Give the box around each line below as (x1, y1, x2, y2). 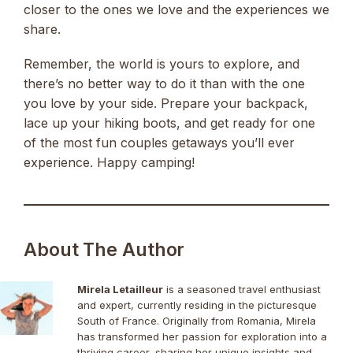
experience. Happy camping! (24, 154, 195, 170)
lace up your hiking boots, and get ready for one (24, 114, 315, 131)
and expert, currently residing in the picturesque (76, 298, 317, 311)
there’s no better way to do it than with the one (24, 75, 305, 91)
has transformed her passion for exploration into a (76, 329, 327, 343)
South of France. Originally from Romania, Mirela (76, 314, 316, 327)
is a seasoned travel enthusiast (162, 282, 321, 295)
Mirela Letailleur (76, 282, 163, 295)
